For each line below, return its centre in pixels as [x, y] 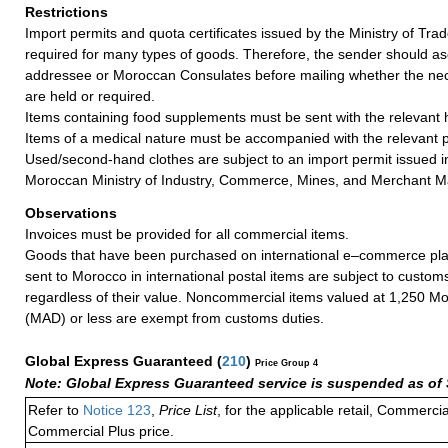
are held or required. [90, 95]
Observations [73, 212]
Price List [188, 409]
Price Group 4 [286, 362]
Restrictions [68, 11]
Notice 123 [115, 409]
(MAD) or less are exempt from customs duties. [174, 317]
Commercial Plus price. [101, 430]
